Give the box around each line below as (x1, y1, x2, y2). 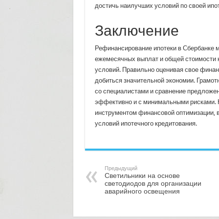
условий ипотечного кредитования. (94, 119, 197, 127)
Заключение (94, 22, 179, 39)
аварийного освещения (104, 187, 180, 195)
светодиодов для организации (104, 179, 201, 187)
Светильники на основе (104, 171, 180, 179)
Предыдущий (104, 165, 137, 172)
